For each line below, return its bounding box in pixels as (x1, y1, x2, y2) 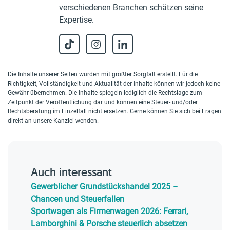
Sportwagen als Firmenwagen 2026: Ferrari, (31, 206, 188, 216)
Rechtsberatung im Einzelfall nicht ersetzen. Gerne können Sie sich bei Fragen (8, 108, 221, 115)
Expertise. (59, 15, 94, 25)
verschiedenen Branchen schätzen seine (59, 3, 203, 12)
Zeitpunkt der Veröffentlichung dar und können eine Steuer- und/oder (8, 99, 198, 106)
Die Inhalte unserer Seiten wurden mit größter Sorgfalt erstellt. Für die (8, 71, 198, 78)
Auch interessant (31, 165, 112, 179)
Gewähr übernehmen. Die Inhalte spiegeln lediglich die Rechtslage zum (8, 89, 202, 97)
